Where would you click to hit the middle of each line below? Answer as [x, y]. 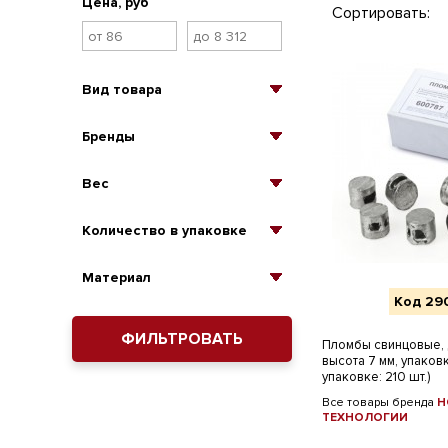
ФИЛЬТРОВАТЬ [182, 339]
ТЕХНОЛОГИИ [365, 417]
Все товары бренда [379, 402]
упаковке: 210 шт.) [376, 377]
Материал [116, 277]
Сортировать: [381, 13]
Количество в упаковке [164, 230]
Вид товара [122, 89]
